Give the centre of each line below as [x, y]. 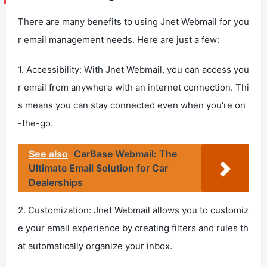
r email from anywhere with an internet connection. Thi [133, 87]
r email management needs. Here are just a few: [119, 40]
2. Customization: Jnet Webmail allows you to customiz [133, 210]
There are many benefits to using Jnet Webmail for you [133, 22]
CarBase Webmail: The [125, 154]
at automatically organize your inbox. [95, 246]
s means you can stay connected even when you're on [132, 105]
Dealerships [56, 182]
